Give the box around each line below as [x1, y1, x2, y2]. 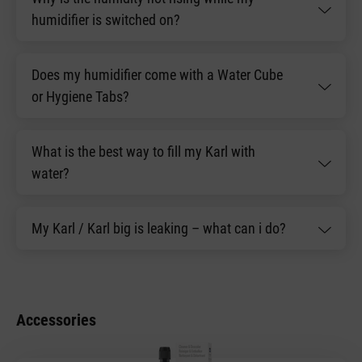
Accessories [16, 310, 96, 330]
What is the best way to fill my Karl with [32, 143, 255, 161]
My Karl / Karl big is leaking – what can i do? [32, 220, 286, 238]
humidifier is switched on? [32, 11, 180, 29]
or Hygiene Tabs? [32, 88, 129, 106]
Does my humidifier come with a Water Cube [32, 66, 283, 84]
